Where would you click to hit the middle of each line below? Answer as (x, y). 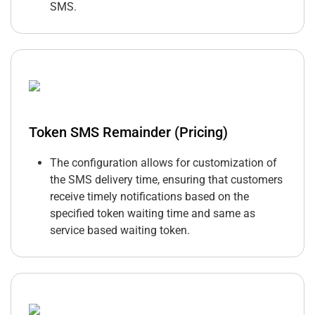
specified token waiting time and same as (153, 214)
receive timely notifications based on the (149, 197)
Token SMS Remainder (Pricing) (128, 133)
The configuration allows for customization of (163, 163)
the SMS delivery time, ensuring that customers (166, 180)
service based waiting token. (120, 231)
